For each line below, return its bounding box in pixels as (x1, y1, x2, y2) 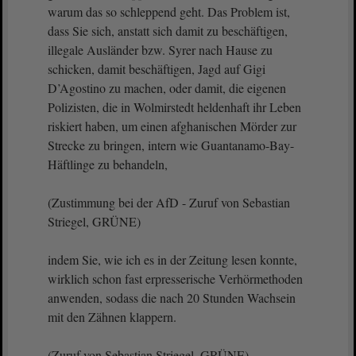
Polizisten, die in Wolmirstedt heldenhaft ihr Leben (48, 99, 301, 115)
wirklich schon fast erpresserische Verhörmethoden (48, 270, 303, 287)
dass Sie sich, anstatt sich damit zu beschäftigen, (48, 22, 288, 39)
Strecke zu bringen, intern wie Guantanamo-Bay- (48, 137, 294, 153)
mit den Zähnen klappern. (48, 308, 180, 325)
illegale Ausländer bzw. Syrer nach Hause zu (48, 41, 273, 58)
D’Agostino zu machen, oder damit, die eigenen (48, 79, 286, 96)
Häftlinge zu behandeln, (48, 156, 172, 172)
